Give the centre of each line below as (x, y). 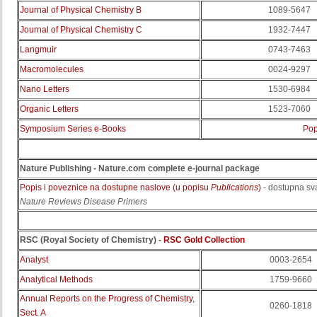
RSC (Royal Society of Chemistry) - (92, 240)
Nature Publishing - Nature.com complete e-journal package (140, 168)
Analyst (34, 260)
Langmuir (38, 50)
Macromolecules (52, 69)
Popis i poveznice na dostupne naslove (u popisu (115, 188)
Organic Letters (49, 109)
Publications (235, 188)
